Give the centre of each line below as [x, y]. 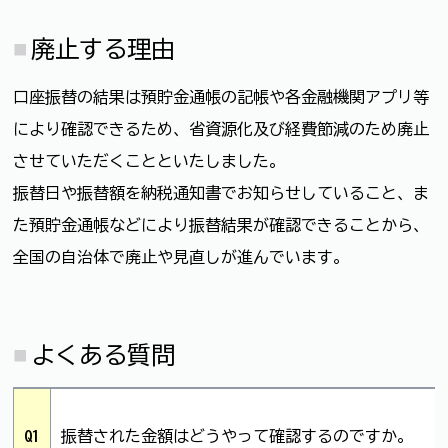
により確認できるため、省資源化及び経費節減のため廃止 [221, 129]
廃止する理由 [103, 49]
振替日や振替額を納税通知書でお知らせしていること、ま [221, 193]
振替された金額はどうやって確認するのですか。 [237, 435]
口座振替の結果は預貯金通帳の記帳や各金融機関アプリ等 [221, 97]
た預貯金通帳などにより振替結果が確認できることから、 [221, 225]
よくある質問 [103, 354]
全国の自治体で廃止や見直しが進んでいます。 [181, 257]
